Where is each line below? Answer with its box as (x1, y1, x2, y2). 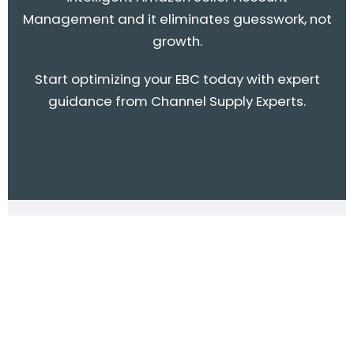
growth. (152, 32, 202, 51)
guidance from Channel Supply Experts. (48, 92, 306, 111)
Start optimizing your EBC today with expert (34, 70, 320, 89)
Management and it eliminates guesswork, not (22, 9, 332, 28)
